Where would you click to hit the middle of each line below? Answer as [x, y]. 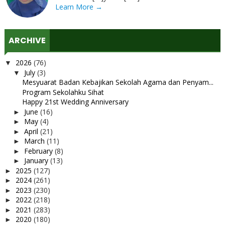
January [37, 161]
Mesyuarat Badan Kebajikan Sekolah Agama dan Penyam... [118, 82]
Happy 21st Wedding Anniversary [75, 102]
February [39, 151]
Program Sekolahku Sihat [63, 92]
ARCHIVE [27, 40]
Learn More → [79, 7]
